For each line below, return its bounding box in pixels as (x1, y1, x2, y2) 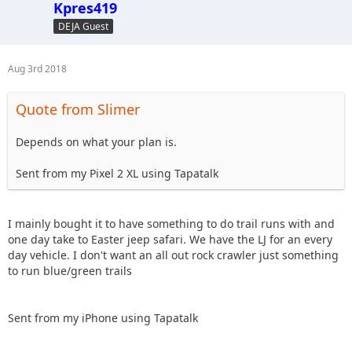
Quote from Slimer (16, 100, 140, 119)
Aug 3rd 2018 (8, 62, 67, 76)
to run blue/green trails (8, 263, 132, 279)
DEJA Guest (58, 20, 108, 33)
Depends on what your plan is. (16, 134, 177, 150)
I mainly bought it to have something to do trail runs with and (8, 216, 335, 232)
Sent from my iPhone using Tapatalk (8, 310, 198, 326)
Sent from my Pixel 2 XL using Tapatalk (16, 166, 218, 181)
